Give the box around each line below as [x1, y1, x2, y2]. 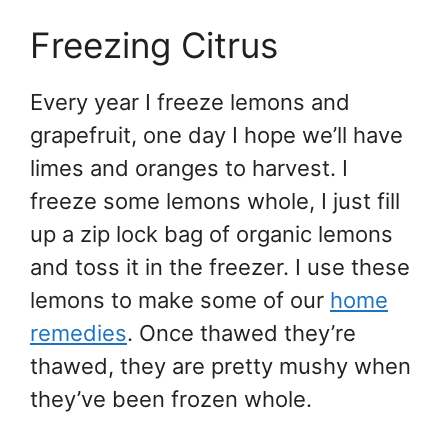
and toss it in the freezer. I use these [30, 253, 410, 280]
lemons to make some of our [30, 286, 330, 313]
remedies [30, 319, 127, 346]
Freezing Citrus [30, 23, 278, 66]
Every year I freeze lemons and [30, 88, 350, 115]
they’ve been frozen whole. [30, 385, 312, 412]
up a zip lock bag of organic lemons [30, 220, 393, 247]
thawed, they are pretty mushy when [30, 352, 411, 379]
